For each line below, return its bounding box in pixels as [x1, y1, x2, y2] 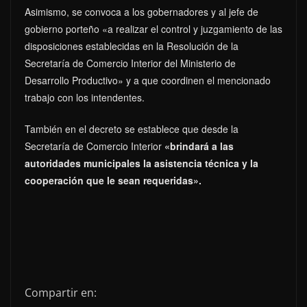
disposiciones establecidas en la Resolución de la [25, 38, 238, 53]
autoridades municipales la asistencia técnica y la [25, 156, 258, 170]
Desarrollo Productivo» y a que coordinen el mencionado [25, 73, 271, 87]
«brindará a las [162, 138, 234, 153]
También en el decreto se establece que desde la [25, 121, 238, 136]
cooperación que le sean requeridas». [25, 173, 201, 187]
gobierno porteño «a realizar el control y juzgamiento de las [25, 21, 282, 36]
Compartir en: [25, 284, 97, 300]
